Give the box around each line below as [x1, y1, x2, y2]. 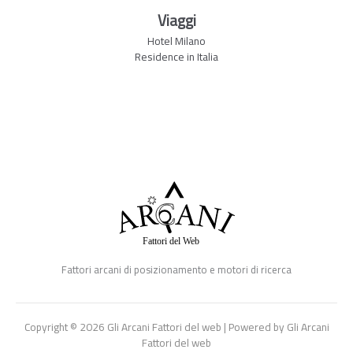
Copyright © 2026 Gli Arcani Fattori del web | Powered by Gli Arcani [24, 317, 329, 338]
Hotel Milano [147, 30, 206, 51]
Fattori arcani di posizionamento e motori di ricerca [61, 259, 292, 279]
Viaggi [157, 6, 196, 35]
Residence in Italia [135, 46, 218, 67]
